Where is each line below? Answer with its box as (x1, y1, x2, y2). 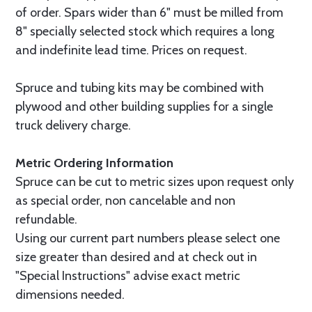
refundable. (15, 212, 77, 227)
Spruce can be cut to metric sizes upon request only (15, 174, 294, 189)
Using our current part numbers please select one (15, 231, 280, 246)
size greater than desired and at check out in (15, 249, 257, 265)
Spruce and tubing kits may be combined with (15, 80, 264, 95)
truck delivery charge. (15, 118, 131, 133)
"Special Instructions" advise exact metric (15, 268, 240, 283)
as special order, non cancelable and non (15, 193, 235, 208)
